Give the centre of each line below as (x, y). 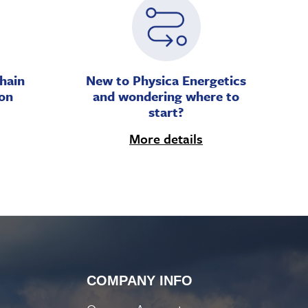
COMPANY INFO (140, 281)
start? (166, 112)
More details (166, 139)
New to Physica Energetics (166, 80)
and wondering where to (166, 96)
